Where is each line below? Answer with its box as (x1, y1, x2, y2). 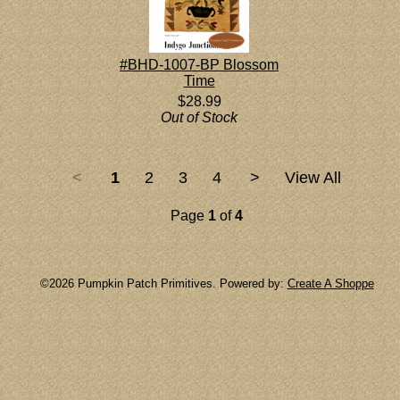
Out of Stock (161, 110, 238, 125)
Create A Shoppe (287, 277, 374, 290)
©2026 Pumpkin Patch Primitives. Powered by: (39, 277, 287, 290)
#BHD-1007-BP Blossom (120, 57, 279, 72)
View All (285, 169, 341, 187)
